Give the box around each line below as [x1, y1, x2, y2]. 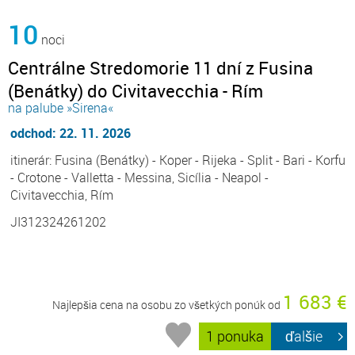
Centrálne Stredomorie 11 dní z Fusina [8, 55, 313, 79]
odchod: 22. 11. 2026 [10, 124, 131, 142]
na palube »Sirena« [8, 98, 113, 116]
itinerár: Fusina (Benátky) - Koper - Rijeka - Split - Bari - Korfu [10, 151, 345, 169]
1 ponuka [206, 326, 265, 346]
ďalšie [285, 326, 323, 346]
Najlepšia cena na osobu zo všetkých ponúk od [52, 296, 283, 312]
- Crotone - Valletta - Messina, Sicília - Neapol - [10, 168, 269, 186]
